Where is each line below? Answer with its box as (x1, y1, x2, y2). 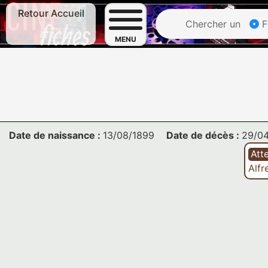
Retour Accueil (17, 7, 84, 19)
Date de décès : (166, 129, 242, 141)
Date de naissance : (9, 129, 103, 141)
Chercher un (182, 18, 240, 30)
